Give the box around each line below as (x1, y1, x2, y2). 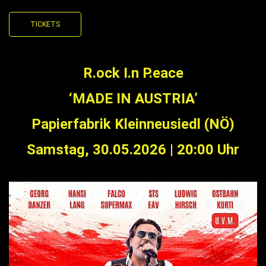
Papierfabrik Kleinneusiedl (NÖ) (31, 115, 235, 132)
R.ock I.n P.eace (83, 64, 183, 81)
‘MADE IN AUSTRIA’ (68, 90, 198, 107)
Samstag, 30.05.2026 (27, 141, 170, 158)
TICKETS (30, 20, 60, 28)
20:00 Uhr (177, 141, 239, 158)
